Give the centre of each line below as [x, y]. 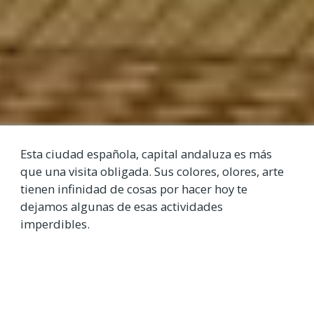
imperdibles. [55, 224]
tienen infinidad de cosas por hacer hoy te [134, 189]
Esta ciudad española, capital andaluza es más [146, 154]
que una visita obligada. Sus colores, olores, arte [152, 172]
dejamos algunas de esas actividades [122, 207]
